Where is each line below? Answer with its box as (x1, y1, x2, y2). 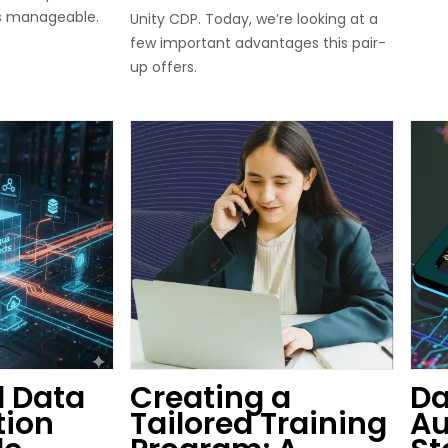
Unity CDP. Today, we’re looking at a (130, 9, 378, 29)
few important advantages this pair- (130, 33, 386, 53)
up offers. (130, 57, 197, 77)
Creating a (130, 376, 291, 419)
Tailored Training (130, 402, 387, 445)
